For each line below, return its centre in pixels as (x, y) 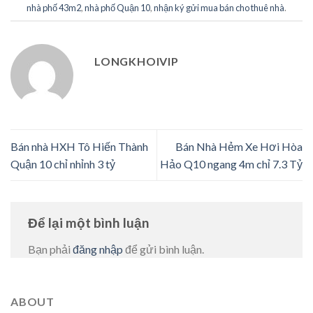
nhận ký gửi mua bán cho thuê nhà (219, 7)
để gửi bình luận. (163, 249)
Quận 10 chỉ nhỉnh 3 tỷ (63, 163)
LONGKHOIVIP (137, 61)
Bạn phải (50, 249)
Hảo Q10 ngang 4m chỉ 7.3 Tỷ (231, 163)
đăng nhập (98, 249)
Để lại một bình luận (90, 223)
